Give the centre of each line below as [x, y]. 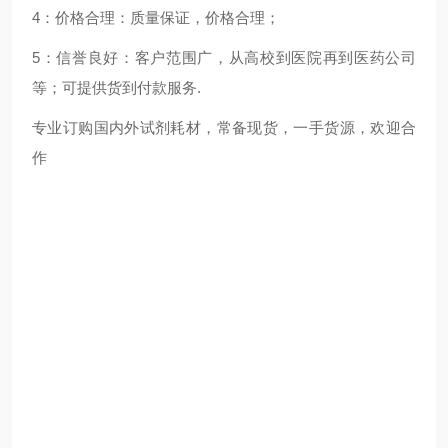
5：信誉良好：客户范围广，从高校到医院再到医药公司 [224, 57]
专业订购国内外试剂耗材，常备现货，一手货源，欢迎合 [224, 127]
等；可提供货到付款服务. [116, 87]
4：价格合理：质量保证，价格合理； [156, 17]
